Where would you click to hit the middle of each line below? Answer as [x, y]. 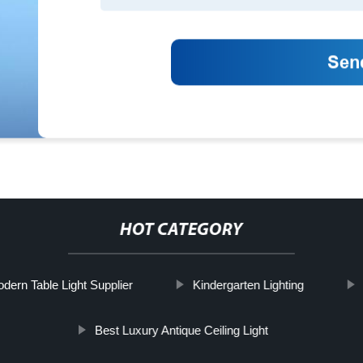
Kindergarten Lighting [248, 285]
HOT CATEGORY [181, 231]
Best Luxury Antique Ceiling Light [181, 330]
